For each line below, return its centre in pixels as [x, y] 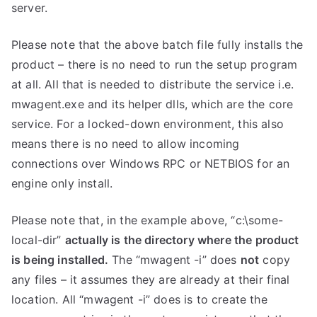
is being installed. [60, 260]
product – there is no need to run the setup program [155, 64]
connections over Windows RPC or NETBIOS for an [151, 163]
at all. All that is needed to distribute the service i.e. [153, 84]
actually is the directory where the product [182, 240]
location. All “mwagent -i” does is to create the [139, 299]
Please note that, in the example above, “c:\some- [147, 220]
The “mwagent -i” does [174, 260]
